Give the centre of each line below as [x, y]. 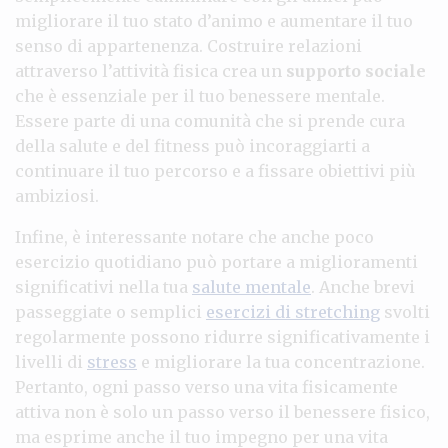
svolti [405, 311]
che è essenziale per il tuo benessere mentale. [200, 95]
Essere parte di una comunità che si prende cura [210, 120]
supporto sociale [356, 70]
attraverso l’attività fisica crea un [150, 70]
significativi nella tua [103, 286]
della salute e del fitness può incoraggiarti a [192, 145]
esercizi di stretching [293, 311]
